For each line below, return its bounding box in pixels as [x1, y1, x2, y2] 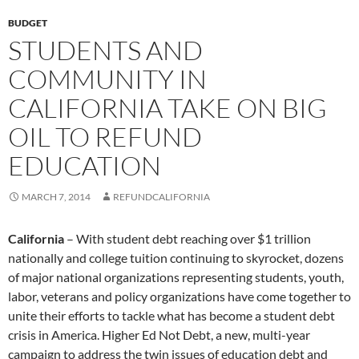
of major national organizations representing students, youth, [8, 269, 344, 285]
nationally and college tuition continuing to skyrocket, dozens [8, 250, 344, 266]
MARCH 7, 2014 [22, 191, 91, 204]
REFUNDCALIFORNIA [113, 191, 210, 204]
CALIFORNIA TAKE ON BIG [8, 91, 327, 125]
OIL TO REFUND [8, 120, 202, 154]
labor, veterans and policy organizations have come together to [8, 288, 351, 305]
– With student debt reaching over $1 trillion [67, 231, 311, 247]
